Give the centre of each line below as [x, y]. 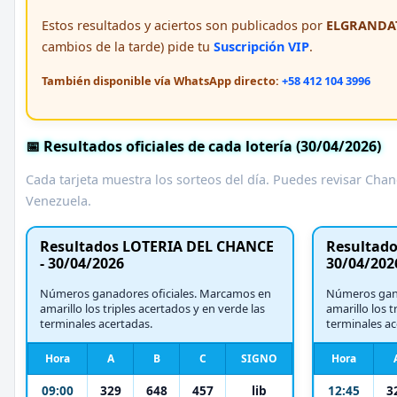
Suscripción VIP [261, 47]
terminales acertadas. [96, 324]
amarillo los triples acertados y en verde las [152, 309]
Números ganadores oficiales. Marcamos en [156, 294]
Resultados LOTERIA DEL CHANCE [157, 247]
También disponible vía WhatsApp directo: [162, 81]
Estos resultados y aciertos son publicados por [184, 26]
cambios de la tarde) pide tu [128, 47]
